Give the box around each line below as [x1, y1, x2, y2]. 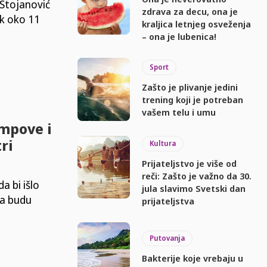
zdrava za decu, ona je [142, 5, 238, 17]
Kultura [150, 138, 176, 148]
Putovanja [150, 232, 185, 243]
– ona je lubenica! [142, 30, 217, 42]
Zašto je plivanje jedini [142, 81, 238, 94]
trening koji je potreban [142, 94, 244, 106]
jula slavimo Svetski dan [142, 182, 246, 194]
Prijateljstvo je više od [142, 157, 237, 169]
